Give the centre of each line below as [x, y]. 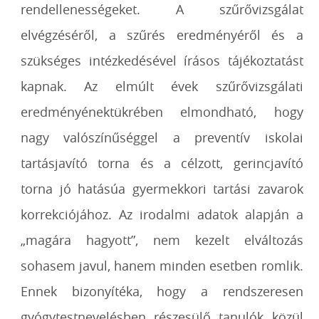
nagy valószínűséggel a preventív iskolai [162, 137]
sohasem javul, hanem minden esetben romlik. [162, 266]
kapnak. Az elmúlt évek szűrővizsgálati [162, 86]
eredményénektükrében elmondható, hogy [162, 112]
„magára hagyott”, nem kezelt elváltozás [162, 240]
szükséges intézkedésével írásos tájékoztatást [162, 61]
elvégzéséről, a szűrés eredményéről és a [162, 35]
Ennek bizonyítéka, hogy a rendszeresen [162, 291]
